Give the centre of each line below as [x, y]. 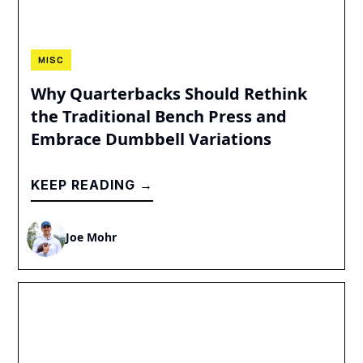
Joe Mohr [92, 237]
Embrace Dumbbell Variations [152, 139]
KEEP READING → [92, 184]
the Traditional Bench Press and [159, 116]
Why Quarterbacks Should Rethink [169, 93]
